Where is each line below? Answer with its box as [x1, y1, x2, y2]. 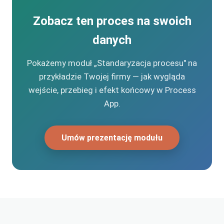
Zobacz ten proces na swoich [32, 14, 191, 28]
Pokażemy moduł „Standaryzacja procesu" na [27, 58, 197, 68]
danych [92, 33, 131, 47]
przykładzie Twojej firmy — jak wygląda [39, 71, 185, 82]
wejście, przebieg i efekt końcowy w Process [28, 85, 196, 95]
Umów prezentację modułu [61, 133, 162, 143]
